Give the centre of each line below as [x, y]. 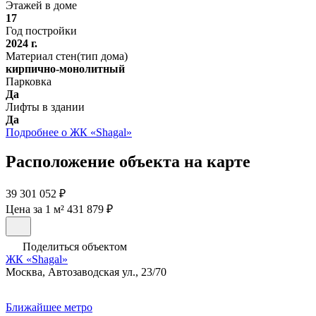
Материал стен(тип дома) [67, 56]
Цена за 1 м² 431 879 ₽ [59, 209]
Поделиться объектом [73, 247]
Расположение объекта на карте [128, 162]
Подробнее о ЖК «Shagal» [69, 132]
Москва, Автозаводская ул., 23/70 [86, 272]
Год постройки [41, 30]
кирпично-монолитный [65, 68]
